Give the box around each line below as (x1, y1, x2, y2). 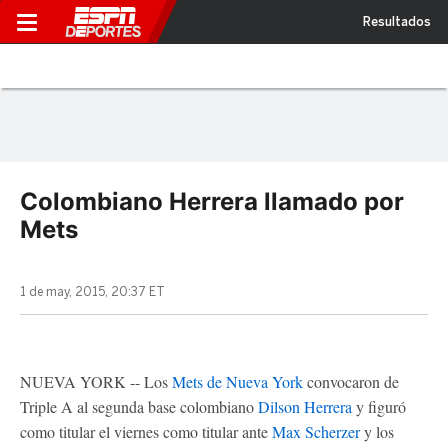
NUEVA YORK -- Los (20, 371, 172, 392)
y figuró (352, 396, 406, 417)
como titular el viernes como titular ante (20, 421, 272, 442)
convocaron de (303, 371, 399, 392)
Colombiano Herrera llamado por (20, 187, 404, 216)
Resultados (363, 15, 431, 29)
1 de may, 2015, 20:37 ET (20, 285, 165, 299)
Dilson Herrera (258, 396, 352, 417)
